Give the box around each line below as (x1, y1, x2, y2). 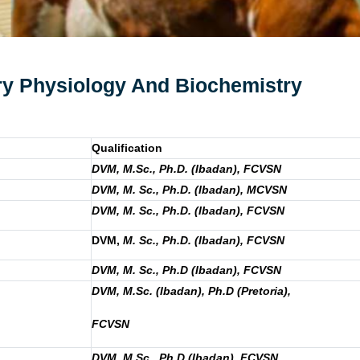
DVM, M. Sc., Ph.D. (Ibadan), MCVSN (92, 182, 287, 196)
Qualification (92, 141, 162, 154)
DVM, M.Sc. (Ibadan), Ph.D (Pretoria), (92, 284, 291, 297)
